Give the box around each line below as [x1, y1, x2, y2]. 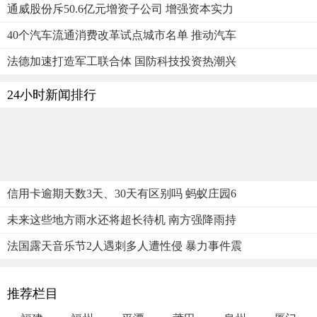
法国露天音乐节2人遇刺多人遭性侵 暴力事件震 [7, 239, 242, 252]
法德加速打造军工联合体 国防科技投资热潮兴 [7, 54, 236, 67]
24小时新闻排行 [7, 87, 96, 102]
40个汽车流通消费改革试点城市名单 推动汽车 [7, 28, 236, 41]
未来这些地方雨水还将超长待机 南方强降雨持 [7, 213, 236, 226]
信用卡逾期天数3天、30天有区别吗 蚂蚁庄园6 [7, 187, 236, 200]
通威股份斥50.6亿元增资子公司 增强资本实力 [7, 2, 234, 15]
